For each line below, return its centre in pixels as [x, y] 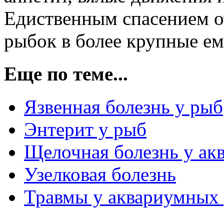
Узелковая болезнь [100, 174]
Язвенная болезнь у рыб [123, 107]
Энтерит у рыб [85, 129]
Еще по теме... [66, 74]
